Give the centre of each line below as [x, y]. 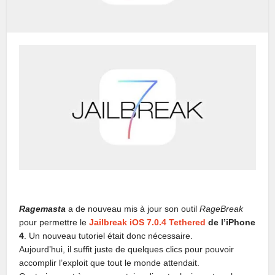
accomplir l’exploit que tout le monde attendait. [110, 263]
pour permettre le [54, 223]
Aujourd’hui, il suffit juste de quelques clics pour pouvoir [127, 250]
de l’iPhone [231, 223]
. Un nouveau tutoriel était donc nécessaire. [109, 236]
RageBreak [222, 209]
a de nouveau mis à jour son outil [134, 209]
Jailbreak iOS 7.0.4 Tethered [148, 223]
